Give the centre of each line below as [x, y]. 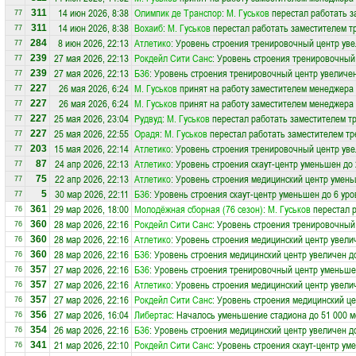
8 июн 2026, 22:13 [93, 43]
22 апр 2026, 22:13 [92, 179]
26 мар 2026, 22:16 [91, 330]
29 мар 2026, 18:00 [91, 209]
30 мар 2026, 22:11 [92, 194]
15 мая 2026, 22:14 [91, 149]
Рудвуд [148, 118]
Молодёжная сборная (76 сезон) [199, 209]
